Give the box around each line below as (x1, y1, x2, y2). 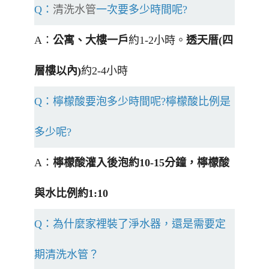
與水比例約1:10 (34, 187, 108, 200)
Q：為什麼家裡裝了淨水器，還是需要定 (34, 218, 226, 231)
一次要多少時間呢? (96, 4, 190, 16)
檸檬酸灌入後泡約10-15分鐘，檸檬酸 (53, 157, 229, 169)
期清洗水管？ (34, 249, 99, 261)
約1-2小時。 (128, 34, 186, 47)
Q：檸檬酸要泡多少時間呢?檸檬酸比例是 (34, 95, 231, 108)
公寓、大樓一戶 (53, 34, 128, 47)
